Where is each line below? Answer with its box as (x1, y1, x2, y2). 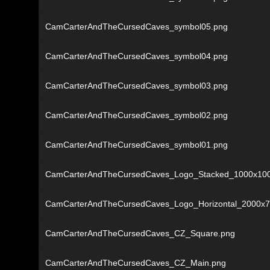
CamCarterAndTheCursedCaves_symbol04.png (45, 51, 228, 61)
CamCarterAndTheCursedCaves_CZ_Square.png (45, 228, 235, 239)
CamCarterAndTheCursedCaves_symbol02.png (45, 110, 228, 121)
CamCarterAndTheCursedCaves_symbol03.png (45, 81, 228, 91)
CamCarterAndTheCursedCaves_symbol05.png (45, 22, 228, 32)
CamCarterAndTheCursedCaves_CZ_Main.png (45, 258, 226, 268)
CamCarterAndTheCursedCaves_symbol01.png (45, 140, 228, 150)
